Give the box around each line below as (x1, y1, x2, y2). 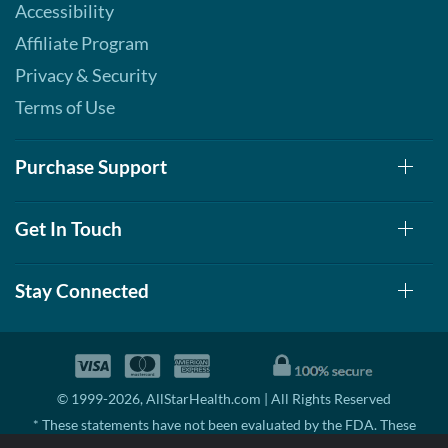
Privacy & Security (15, 64, 157, 87)
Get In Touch (15, 217, 122, 241)
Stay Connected (15, 279, 149, 303)
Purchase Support (15, 155, 167, 179)
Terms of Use (15, 96, 115, 119)
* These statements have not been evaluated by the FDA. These (32, 416, 416, 433)
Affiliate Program (15, 32, 149, 55)
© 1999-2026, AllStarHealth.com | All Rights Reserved (57, 390, 391, 407)
